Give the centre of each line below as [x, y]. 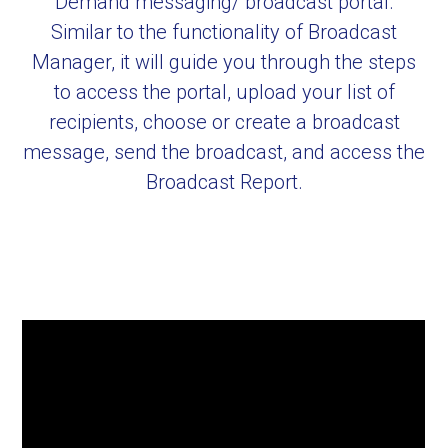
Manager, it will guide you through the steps [224, 61]
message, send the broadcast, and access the [224, 151]
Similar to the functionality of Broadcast [224, 31]
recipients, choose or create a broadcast [224, 121]
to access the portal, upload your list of [224, 91]
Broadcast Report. [224, 181]
